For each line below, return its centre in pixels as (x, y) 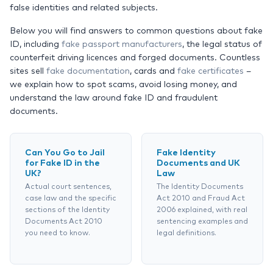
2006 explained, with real (202, 210)
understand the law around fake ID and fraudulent (114, 98)
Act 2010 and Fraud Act (201, 199)
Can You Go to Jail (65, 153)
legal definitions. (186, 233)
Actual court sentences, (68, 187)
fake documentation (88, 71)
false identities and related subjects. (84, 8)
